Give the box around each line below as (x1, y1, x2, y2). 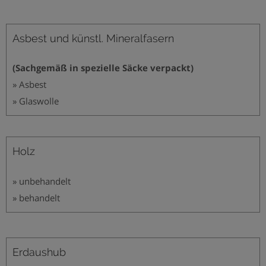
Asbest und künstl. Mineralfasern (12, 31, 174, 45)
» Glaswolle (12, 95, 59, 107)
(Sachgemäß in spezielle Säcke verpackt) (12, 62, 194, 74)
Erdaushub (12, 246, 66, 259)
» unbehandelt (12, 175, 71, 187)
